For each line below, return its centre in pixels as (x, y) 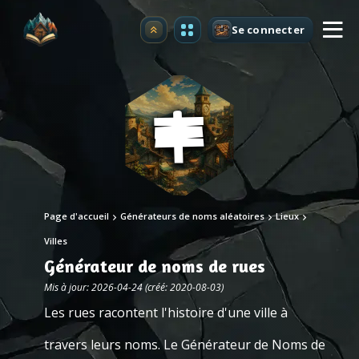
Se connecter (268, 29)
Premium (177, 34)
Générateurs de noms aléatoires (192, 216)
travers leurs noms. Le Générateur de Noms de (185, 345)
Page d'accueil (77, 216)
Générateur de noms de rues (155, 266)
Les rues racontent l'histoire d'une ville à (166, 313)
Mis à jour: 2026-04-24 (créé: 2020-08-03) (134, 287)
